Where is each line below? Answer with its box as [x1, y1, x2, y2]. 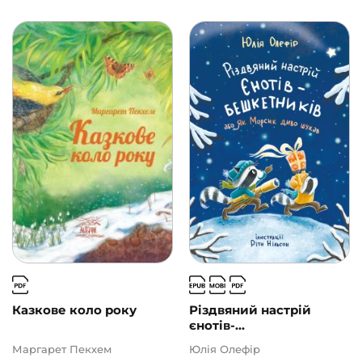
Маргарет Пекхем [12, 343, 112, 356]
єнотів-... [189, 318, 245, 333]
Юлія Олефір [189, 343, 260, 356]
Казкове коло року [12, 302, 137, 318]
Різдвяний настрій [189, 302, 311, 318]
